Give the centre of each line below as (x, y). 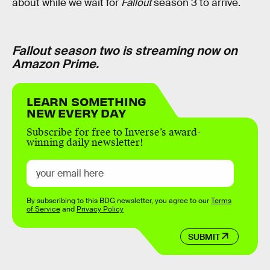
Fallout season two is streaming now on (125, 50)
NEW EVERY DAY (76, 113)
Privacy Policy (100, 209)
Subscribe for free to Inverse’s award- (114, 133)
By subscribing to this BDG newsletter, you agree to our (119, 201)
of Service (43, 209)
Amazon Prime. (55, 64)
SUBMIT (204, 237)
